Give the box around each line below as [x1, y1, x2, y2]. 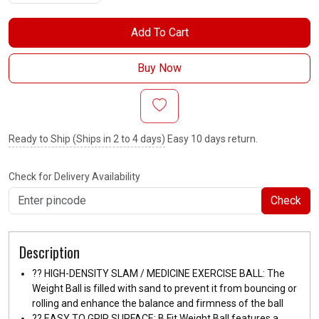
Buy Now [137, 61, 182, 75]
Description [19, 241, 80, 263]
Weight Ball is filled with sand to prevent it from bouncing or [32, 282, 297, 294]
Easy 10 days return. [165, 132, 258, 145]
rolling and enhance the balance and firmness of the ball [32, 297, 283, 309]
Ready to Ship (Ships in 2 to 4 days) [9, 132, 165, 145]
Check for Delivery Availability [9, 170, 140, 182]
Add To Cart [130, 25, 189, 39]
